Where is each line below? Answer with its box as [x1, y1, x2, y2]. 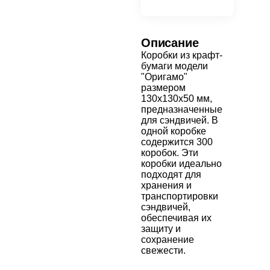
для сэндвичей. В [141, 115, 218, 125]
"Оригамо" [141, 72, 187, 82]
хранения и [141, 180, 192, 190]
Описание [141, 36, 199, 49]
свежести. [141, 245, 186, 256]
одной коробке [141, 126, 206, 136]
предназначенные [141, 104, 222, 115]
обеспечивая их [141, 213, 212, 223]
